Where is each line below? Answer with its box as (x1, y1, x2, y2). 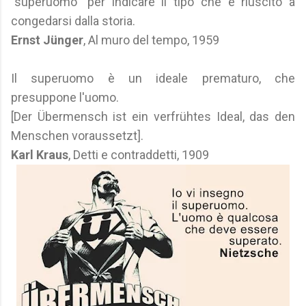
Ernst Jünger (11, 33, 83, 47)
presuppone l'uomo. (11, 90, 119, 105)
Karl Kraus (11, 148, 68, 162)
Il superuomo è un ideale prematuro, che (11, 71, 295, 85)
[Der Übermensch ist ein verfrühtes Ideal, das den (11, 109, 295, 124)
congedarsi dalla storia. (11, 14, 135, 28)
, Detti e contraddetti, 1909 (68, 148, 209, 162)
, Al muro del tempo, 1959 (83, 33, 219, 47)
